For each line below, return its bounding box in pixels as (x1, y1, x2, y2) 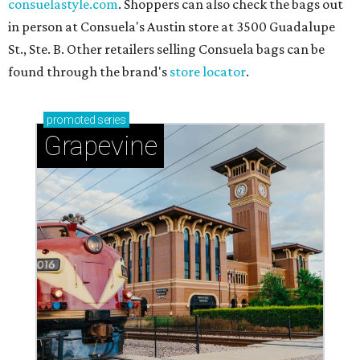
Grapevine (43, 129, 157, 162)
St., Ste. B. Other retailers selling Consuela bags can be (8, 40, 325, 57)
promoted (47, 112, 96, 126)
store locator (170, 63, 246, 80)
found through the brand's (8, 63, 170, 80)
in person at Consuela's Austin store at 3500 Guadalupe (8, 18, 335, 35)
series (95, 112, 126, 126)
